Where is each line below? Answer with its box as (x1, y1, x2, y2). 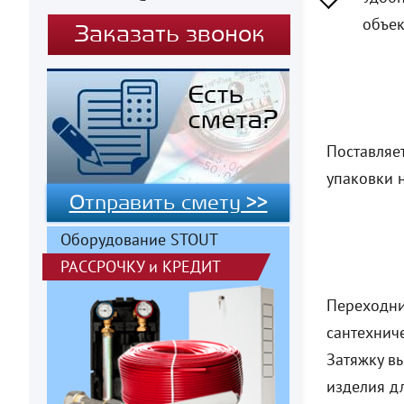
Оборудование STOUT (60, 228, 218, 250)
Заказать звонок (72, 23, 265, 46)
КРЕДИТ (162, 255, 221, 277)
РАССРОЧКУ (60, 255, 144, 277)
